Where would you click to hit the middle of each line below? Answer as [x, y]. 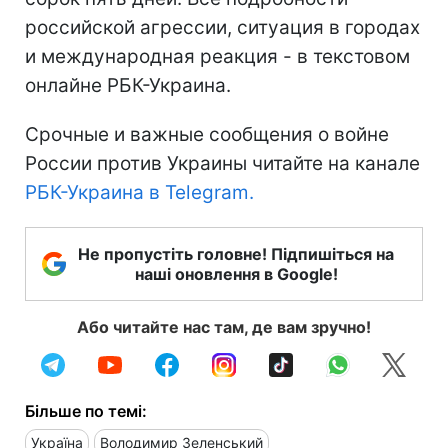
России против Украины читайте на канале [222, 163]
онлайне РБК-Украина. [128, 85]
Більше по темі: [86, 410]
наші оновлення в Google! [236, 273]
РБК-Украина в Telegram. [139, 192]
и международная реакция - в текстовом [217, 56]
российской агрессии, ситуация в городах [222, 27]
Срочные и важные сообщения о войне [207, 134]
